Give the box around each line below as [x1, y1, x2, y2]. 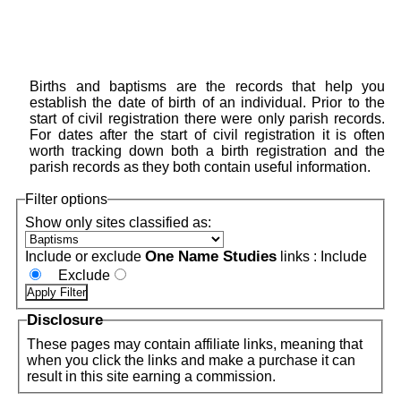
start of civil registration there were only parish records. [30, 111, 385, 126]
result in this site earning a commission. [27, 369, 276, 384]
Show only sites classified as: [25, 215, 215, 230]
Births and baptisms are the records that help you [30, 79, 385, 94]
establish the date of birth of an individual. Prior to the [30, 95, 385, 110]
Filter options [25, 192, 107, 207]
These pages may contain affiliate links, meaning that [27, 337, 363, 352]
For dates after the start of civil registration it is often [30, 127, 385, 142]
